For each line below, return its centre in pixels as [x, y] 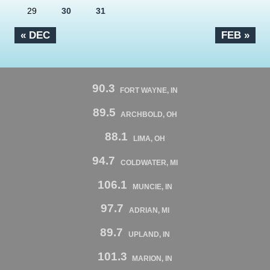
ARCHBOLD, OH [149, 115]
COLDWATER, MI [149, 162]
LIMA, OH [149, 139]
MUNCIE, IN [152, 187]
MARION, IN [152, 259]
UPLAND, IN [149, 235]
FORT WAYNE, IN [149, 91]
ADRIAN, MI [149, 211]
